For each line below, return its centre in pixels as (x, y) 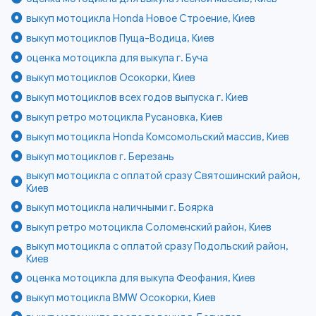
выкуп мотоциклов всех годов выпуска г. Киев (138, 97)
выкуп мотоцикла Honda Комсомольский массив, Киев (158, 136)
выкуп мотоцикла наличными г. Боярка (120, 207)
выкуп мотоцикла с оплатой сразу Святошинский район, (164, 175)
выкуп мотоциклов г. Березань (101, 156)
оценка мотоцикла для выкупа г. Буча (117, 57)
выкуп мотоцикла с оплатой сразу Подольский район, (158, 246)
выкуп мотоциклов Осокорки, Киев (111, 77)
